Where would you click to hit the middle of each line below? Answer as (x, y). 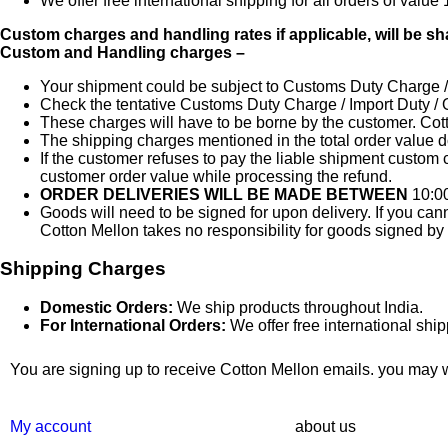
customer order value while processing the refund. (216, 176)
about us (325, 427)
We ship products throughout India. (298, 308)
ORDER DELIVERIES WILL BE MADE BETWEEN (226, 194)
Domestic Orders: (106, 308)
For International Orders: (133, 326)
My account (50, 427)
